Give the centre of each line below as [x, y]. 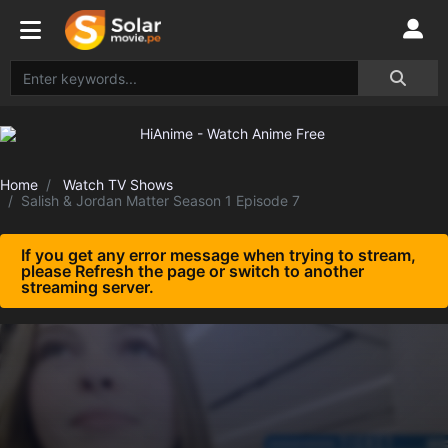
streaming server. [87, 287]
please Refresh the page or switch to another [192, 271]
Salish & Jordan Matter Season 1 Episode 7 [160, 200]
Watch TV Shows [118, 184]
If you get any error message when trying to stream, [218, 255]
